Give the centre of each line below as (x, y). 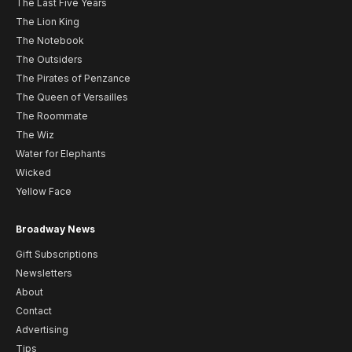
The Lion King (48, 22)
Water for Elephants (61, 154)
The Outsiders (49, 60)
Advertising (42, 330)
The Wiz (35, 135)
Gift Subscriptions (57, 255)
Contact (34, 311)
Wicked (33, 173)
